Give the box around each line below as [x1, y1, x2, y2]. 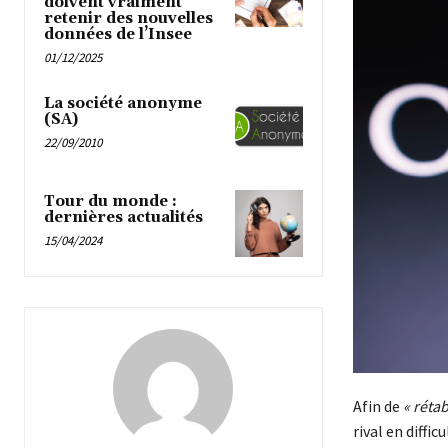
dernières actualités [44, 207, 203, 227]
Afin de [352, 396, 403, 417]
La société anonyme [44, 94, 202, 114]
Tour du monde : [44, 191, 177, 211]
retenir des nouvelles [44, 9, 213, 29]
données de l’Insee [44, 25, 192, 45]
